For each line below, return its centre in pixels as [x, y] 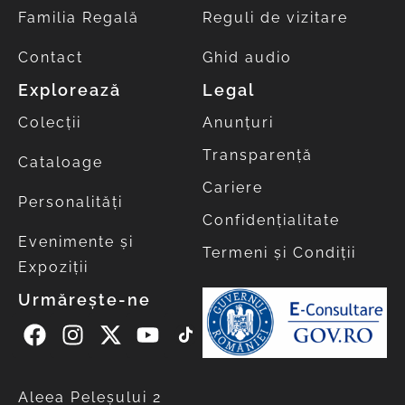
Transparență [258, 155]
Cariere [233, 187]
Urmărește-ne [85, 299]
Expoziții [53, 267]
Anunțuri [238, 122]
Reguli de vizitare [275, 17]
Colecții [50, 122]
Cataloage [61, 162]
